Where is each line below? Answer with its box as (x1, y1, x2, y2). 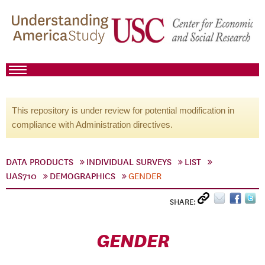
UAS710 (6, 171, 37, 182)
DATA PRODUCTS (6, 157, 73, 167)
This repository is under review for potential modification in (12, 105, 234, 115)
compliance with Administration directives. (12, 119, 173, 130)
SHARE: (170, 197, 198, 207)
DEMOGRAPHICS (50, 171, 115, 182)
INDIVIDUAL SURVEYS (86, 157, 172, 167)
